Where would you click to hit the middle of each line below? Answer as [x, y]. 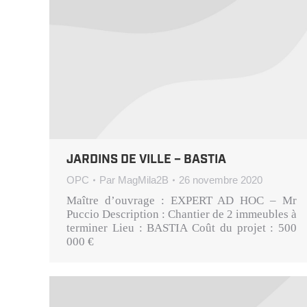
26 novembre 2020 [221, 180]
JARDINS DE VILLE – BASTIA [146, 160]
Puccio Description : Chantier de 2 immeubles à [182, 214]
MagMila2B [143, 180]
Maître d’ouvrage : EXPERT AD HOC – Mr [182, 201]
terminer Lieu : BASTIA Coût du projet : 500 [182, 228]
